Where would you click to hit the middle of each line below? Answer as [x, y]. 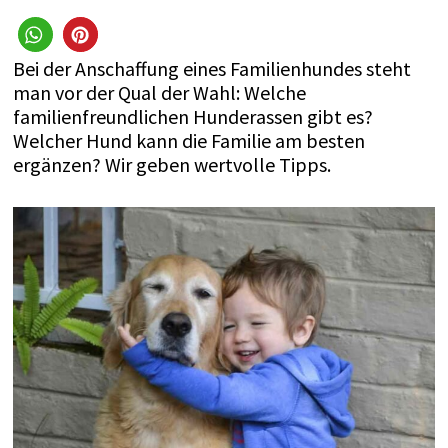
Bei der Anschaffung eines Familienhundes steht [211, 68]
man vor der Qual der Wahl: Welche [159, 92]
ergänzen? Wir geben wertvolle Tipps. [171, 164]
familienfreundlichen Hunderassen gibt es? [192, 116]
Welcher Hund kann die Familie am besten [188, 140]
